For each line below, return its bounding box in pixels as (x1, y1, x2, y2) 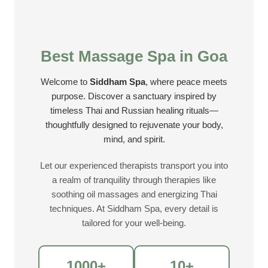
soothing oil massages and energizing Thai (51, 189, 217, 200)
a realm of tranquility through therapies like (52, 175, 216, 185)
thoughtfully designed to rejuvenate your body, (45, 120, 223, 130)
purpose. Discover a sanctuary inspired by (51, 91, 217, 102)
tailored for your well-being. (82, 218, 186, 229)
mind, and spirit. (103, 134, 165, 145)
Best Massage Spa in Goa (41, 47, 227, 66)
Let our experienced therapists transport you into (40, 160, 228, 171)
